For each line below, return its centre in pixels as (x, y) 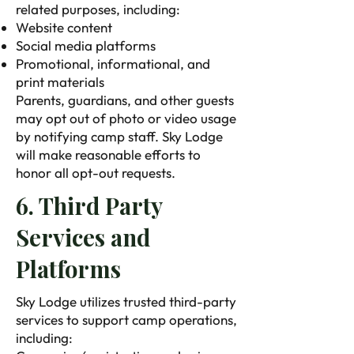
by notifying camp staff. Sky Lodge (119, 136)
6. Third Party (89, 205)
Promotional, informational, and (113, 64)
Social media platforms (86, 45)
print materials (60, 82)
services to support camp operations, (126, 320)
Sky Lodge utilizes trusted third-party (126, 301)
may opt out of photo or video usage (126, 118)
